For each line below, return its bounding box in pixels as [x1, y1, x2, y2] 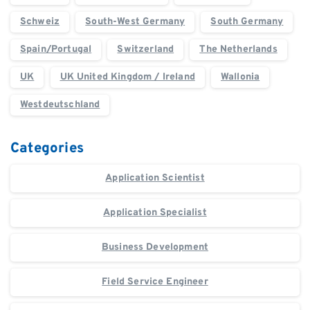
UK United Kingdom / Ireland [60, 71, 195, 83]
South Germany [210, 15, 284, 28]
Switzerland [117, 43, 174, 55]
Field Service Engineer [102, 276, 208, 289]
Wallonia [221, 71, 260, 83]
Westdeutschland [20, 98, 100, 111]
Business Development [101, 241, 209, 254]
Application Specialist [103, 207, 207, 219]
